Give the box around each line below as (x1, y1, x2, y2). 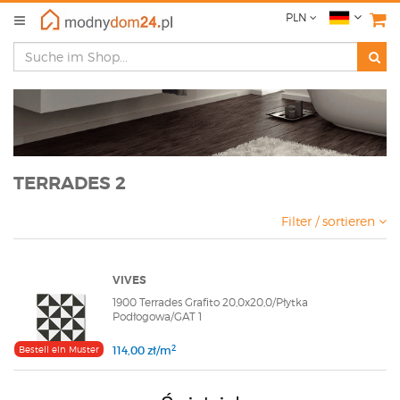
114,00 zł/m (112, 344, 171, 358)
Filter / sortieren (281, 213, 379, 229)
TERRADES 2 (13, 172, 126, 196)
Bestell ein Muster (19, 344, 99, 355)
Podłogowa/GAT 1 (112, 310, 202, 324)
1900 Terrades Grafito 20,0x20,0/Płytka (112, 296, 308, 310)
